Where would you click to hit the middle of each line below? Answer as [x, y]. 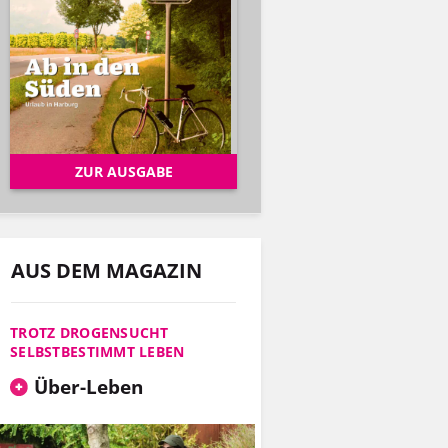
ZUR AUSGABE [123, 171]
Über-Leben [88, 386]
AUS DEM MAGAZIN [106, 270]
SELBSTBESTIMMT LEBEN [97, 351]
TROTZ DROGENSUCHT [89, 332]
